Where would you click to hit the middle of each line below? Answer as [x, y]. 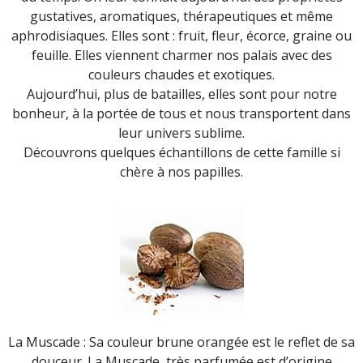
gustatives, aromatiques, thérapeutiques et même [181, 16]
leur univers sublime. [181, 133]
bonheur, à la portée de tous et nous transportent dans [181, 113]
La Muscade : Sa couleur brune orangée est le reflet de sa [181, 342]
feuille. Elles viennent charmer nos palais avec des [181, 55]
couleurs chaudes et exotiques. [181, 75]
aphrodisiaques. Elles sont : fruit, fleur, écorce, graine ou [181, 36]
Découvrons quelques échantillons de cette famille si [181, 152]
